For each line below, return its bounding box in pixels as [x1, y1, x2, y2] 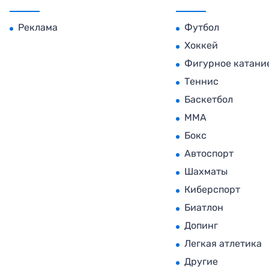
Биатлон [184, 201, 224, 213]
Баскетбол [184, 93, 234, 105]
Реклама [18, 21, 58, 33]
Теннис [184, 75, 219, 87]
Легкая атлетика [184, 237, 262, 249]
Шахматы [184, 165, 228, 177]
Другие [184, 255, 219, 267]
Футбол [184, 21, 220, 33]
